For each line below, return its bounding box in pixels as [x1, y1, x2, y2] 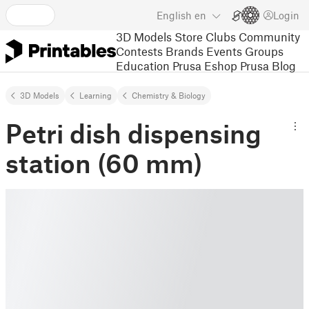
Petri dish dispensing [6, 117, 261, 149]
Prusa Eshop [172, 58, 237, 72]
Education [116, 58, 170, 72]
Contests [116, 43, 163, 58]
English [157, 9, 192, 21]
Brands [166, 43, 203, 58]
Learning [79, 90, 112, 100]
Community [239, 29, 300, 43]
